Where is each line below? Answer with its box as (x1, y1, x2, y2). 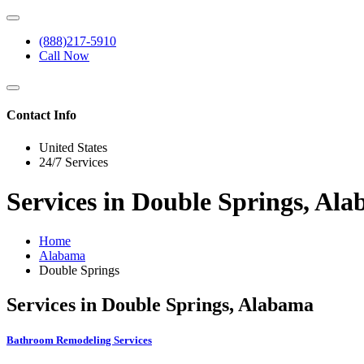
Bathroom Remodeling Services (6, 334, 152, 347)
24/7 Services (39, 154, 108, 169)
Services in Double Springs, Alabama (6, 294, 314, 316)
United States (39, 140, 107, 154)
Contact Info (6, 108, 76, 123)
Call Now (39, 49, 89, 63)
